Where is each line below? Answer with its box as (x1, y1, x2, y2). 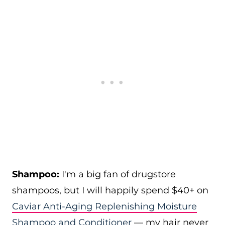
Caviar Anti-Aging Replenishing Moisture (12, 201, 197, 212)
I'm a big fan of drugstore (59, 169, 176, 180)
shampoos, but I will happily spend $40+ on (12, 185, 208, 196)
